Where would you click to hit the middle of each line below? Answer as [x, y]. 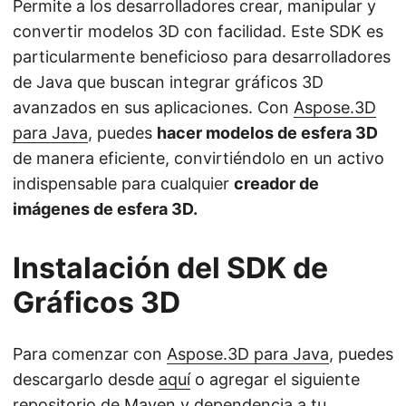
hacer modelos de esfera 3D [267, 133]
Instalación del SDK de [170, 268]
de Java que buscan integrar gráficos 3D [168, 82]
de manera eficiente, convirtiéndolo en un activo [198, 158]
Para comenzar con [90, 354]
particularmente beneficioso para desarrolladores [202, 57]
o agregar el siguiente [275, 379]
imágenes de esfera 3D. [105, 209]
